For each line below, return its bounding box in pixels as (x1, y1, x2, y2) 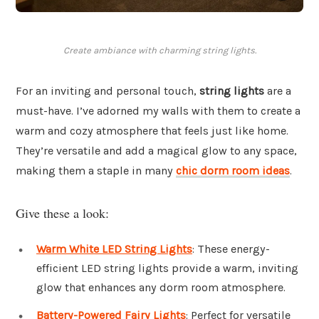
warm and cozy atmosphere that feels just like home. (16, 124, 288, 138)
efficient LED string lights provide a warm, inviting (36, 261, 298, 275)
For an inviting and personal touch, (16, 84, 199, 98)
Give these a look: (16, 204, 109, 221)
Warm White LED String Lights (36, 241, 192, 256)
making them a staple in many (16, 164, 176, 178)
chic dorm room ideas (176, 164, 290, 178)
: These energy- (192, 241, 270, 256)
